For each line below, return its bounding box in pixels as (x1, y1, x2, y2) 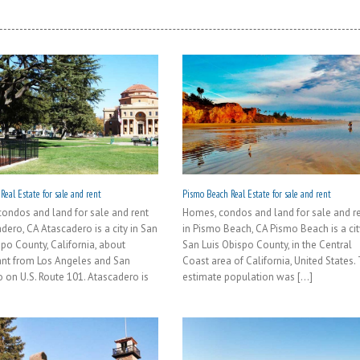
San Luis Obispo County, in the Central (182, 237, 353, 252)
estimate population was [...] (182, 269, 313, 284)
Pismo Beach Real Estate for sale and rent (182, 186, 332, 201)
